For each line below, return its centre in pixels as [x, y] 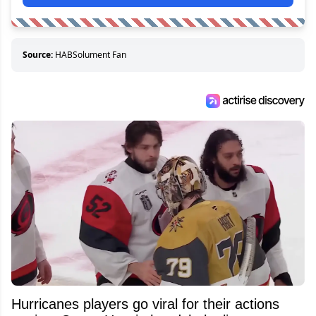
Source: [38, 55]
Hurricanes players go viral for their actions [145, 304]
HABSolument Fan [91, 55]
